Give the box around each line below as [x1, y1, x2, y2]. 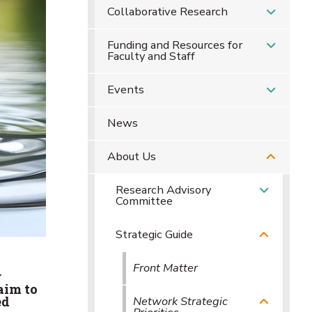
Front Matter [133, 260, 198, 276]
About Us [107, 148, 156, 164]
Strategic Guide [116, 226, 193, 242]
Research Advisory [116, 182, 211, 198]
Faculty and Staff [107, 48, 195, 64]
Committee [116, 193, 173, 209]
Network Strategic [133, 293, 228, 309]
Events [107, 81, 144, 97]
